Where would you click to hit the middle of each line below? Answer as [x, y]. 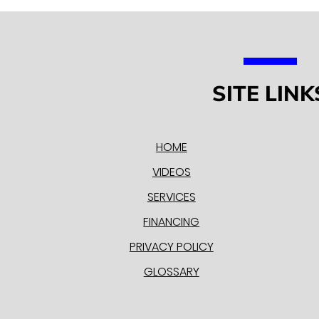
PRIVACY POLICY [171, 247]
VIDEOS [171, 172]
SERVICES [171, 197]
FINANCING [172, 222]
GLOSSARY [171, 272]
